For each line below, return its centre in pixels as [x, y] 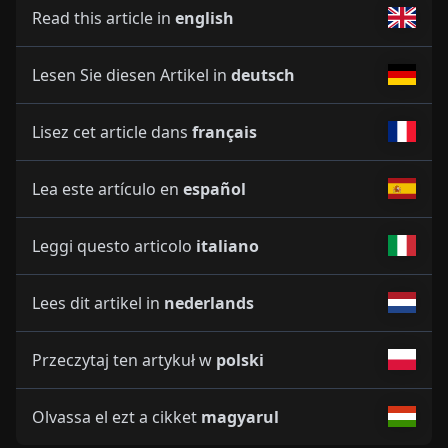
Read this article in [103, 17]
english [204, 17]
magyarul [240, 416]
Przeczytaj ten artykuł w [124, 359]
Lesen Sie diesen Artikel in [131, 74]
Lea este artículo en [107, 188]
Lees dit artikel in [98, 302]
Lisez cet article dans [112, 131]
